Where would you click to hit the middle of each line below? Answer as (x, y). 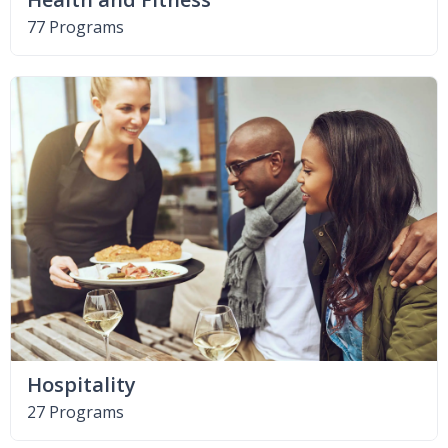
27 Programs (75, 412)
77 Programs (75, 27)
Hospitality (81, 385)
